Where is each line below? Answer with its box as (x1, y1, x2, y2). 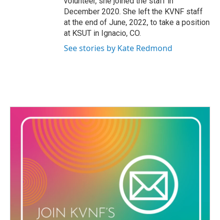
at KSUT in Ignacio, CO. (64, 28, 141, 38)
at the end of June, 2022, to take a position (64, 18, 210, 27)
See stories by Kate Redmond (64, 43, 172, 54)
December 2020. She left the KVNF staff (64, 7, 203, 16)
